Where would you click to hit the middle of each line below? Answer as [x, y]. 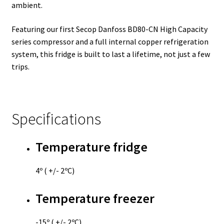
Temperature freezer [95, 199]
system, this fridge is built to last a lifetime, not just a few [110, 54]
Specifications [56, 119]
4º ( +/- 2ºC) [55, 171]
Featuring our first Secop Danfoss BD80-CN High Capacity [109, 29]
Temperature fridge [91, 147]
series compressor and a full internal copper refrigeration [110, 41]
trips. [20, 66]
